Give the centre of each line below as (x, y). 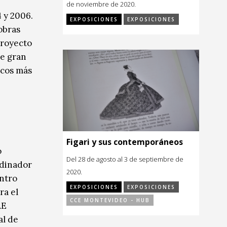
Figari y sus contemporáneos (125, 142)
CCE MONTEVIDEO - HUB (110, 200)
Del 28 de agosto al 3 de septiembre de (125, 159)
